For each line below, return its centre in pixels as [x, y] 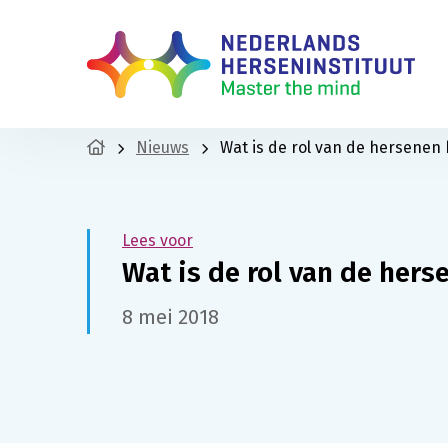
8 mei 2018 [170, 317]
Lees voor [157, 240]
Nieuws [162, 147]
